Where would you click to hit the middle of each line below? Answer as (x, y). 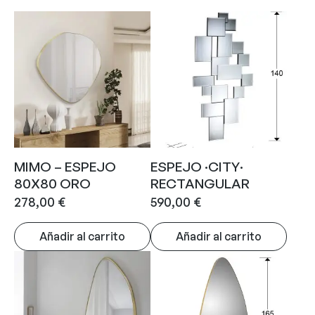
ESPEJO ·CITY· (197, 167)
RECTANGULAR (200, 184)
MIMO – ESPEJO (65, 167)
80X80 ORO (52, 184)
